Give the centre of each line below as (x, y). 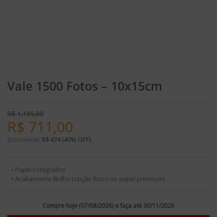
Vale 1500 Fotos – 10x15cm (85, 86)
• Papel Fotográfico (39, 170)
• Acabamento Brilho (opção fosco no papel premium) (88, 179)
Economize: (24, 140)
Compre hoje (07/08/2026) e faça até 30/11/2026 (108, 206)
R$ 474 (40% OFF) (66, 140)
